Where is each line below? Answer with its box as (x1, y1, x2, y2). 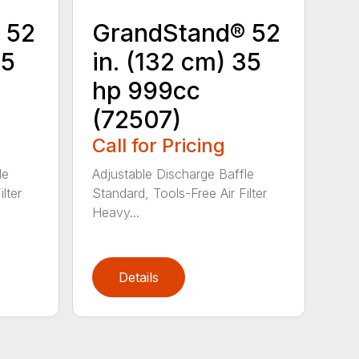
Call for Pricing (92, 133, 226, 157)
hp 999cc (92, 75, 201, 105)
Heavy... (92, 204, 140, 220)
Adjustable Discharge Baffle (92, 165, 255, 182)
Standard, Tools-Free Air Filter (92, 184, 268, 201)
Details (119, 268, 159, 285)
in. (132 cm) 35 (92, 46, 262, 76)
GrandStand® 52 (92, 18, 281, 47)
